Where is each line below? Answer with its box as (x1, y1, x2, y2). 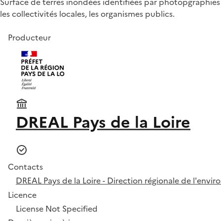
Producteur (8, 32, 51, 43)
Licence (8, 189, 37, 201)
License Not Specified (16, 203, 98, 215)
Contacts (8, 161, 43, 173)
